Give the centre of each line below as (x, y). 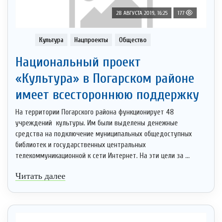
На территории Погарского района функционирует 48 (95, 112)
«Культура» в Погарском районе (105, 78)
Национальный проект (78, 62)
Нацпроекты (91, 40)
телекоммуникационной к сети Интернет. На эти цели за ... (103, 156)
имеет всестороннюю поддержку (107, 94)
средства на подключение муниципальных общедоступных (104, 134)
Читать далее (40, 176)
